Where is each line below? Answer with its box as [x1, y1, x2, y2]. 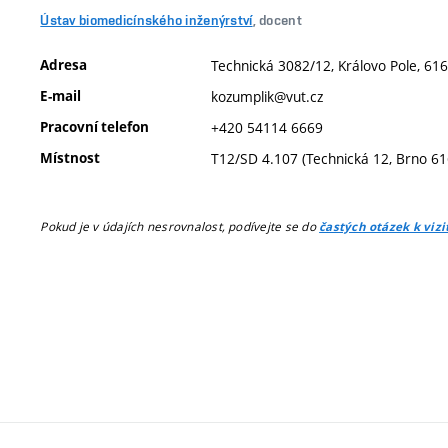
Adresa [40, 55, 88, 74]
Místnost [40, 148, 101, 167]
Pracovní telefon [40, 117, 150, 136]
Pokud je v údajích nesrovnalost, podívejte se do [40, 218, 320, 234]
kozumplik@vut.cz [211, 86, 324, 106]
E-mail [40, 86, 82, 105]
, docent [252, 12, 302, 28]
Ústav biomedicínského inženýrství [40, 12, 253, 28]
